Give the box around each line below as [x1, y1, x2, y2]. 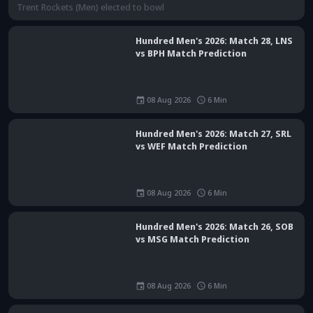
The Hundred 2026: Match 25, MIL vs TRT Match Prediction [286, 288, 295, 301]
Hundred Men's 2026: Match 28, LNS [136, 8, 293, 21]
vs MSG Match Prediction [136, 206, 249, 219]
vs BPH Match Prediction [136, 20, 247, 34]
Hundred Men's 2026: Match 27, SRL [136, 101, 291, 114]
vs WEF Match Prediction [136, 113, 247, 126]
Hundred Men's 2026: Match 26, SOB [136, 194, 293, 207]
